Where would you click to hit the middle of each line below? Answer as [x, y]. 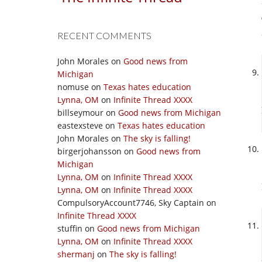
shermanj [76, 254]
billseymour [80, 113]
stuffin [70, 228]
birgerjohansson [89, 151]
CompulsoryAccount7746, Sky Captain [131, 203]
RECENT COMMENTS [104, 35]
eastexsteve [80, 125]
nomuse [73, 87]
